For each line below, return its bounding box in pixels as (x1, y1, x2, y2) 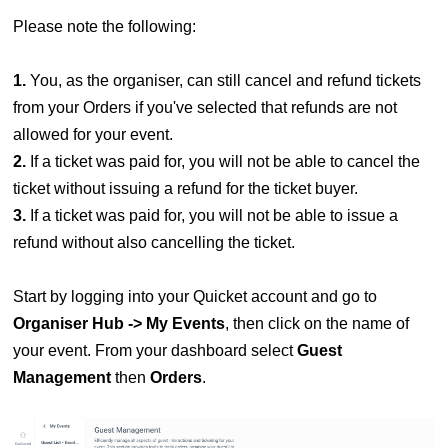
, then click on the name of (224, 315, 409, 333)
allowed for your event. (12, 126, 173, 144)
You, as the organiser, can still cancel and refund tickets (29, 72, 421, 90)
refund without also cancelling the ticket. (12, 234, 295, 252)
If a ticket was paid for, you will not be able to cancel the (29, 153, 420, 171)
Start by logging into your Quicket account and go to (12, 288, 377, 306)
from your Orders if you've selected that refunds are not (12, 99, 397, 117)
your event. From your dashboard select (12, 342, 297, 360)
